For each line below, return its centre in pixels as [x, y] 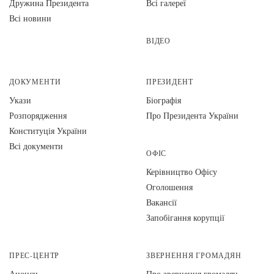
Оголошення [169, 187]
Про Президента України [192, 115]
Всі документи [36, 146]
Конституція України [48, 131]
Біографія [164, 100]
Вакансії [161, 202]
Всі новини [30, 18]
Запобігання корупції [185, 217]
